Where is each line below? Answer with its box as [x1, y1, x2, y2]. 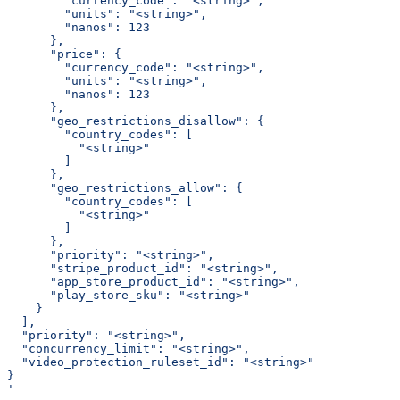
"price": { [7, 47, 121, 62]
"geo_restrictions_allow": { [7, 181, 243, 196]
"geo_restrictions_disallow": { [7, 114, 264, 129]
